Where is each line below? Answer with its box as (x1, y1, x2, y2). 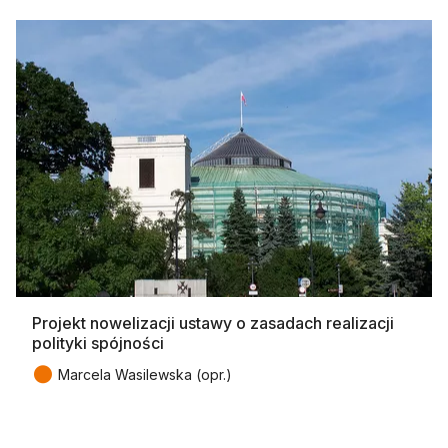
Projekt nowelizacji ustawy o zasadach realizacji (32, 312, 394, 333)
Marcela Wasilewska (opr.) (58, 365, 232, 383)
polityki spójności (32, 332, 164, 353)
